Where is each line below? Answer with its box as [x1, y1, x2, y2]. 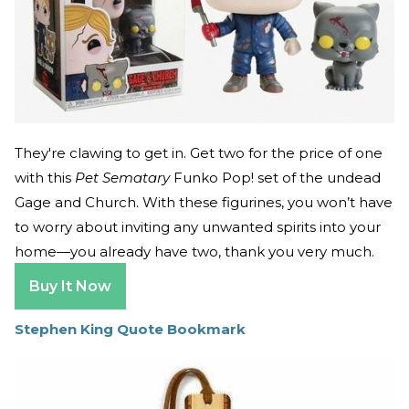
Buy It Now [29, 277, 111, 295]
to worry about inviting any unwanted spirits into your [15, 217, 381, 236]
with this [15, 168, 75, 186]
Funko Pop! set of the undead [170, 168, 381, 186]
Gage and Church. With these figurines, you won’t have [15, 193, 393, 211]
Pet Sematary [75, 168, 170, 186]
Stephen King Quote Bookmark [15, 320, 246, 338]
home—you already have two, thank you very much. [15, 242, 374, 260]
